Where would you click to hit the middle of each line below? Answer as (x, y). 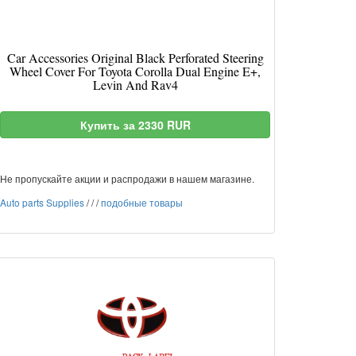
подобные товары (142, 202)
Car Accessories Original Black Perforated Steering (135, 58)
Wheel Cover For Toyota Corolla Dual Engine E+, (135, 71)
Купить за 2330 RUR (135, 125)
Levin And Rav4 (135, 85)
